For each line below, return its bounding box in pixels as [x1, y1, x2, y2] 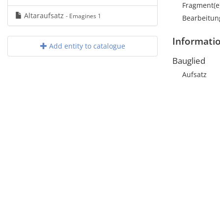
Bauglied [172, 55, 205, 66]
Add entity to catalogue [47, 41, 125, 51]
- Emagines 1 [66, 12, 101, 20]
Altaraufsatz [22, 11, 66, 20]
